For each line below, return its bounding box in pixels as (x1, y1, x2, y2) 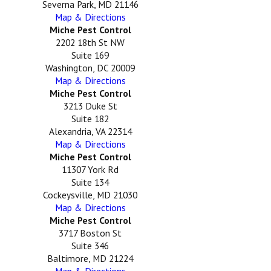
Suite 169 (71, 49, 109, 62)
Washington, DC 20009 (45, 62, 135, 74)
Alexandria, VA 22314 (48, 125, 132, 138)
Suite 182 (71, 113, 109, 125)
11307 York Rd (62, 163, 119, 176)
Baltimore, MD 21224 (47, 252, 134, 265)
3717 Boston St (59, 227, 122, 240)
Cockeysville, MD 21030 (43, 189, 138, 201)
